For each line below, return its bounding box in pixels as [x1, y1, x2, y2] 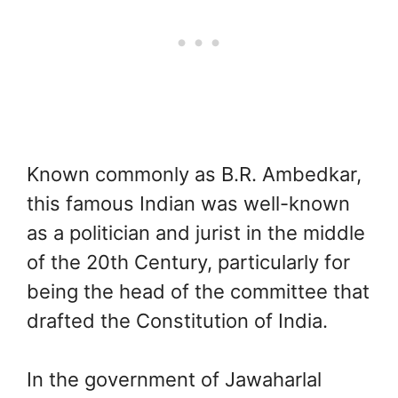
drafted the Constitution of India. [27, 309, 328, 333]
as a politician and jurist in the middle [27, 221, 365, 245]
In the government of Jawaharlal [27, 368, 322, 392]
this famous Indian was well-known [27, 192, 350, 216]
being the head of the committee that [27, 280, 370, 304]
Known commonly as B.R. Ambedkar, [27, 163, 362, 187]
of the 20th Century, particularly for [27, 251, 350, 275]
